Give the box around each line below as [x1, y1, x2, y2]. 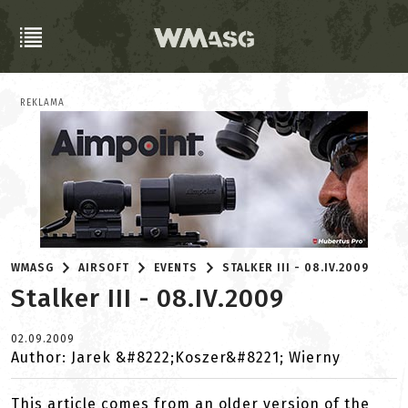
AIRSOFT [78, 261, 130, 274]
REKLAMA [20, 97, 65, 108]
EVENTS [154, 261, 199, 274]
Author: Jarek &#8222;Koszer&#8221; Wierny [11, 349, 341, 366]
